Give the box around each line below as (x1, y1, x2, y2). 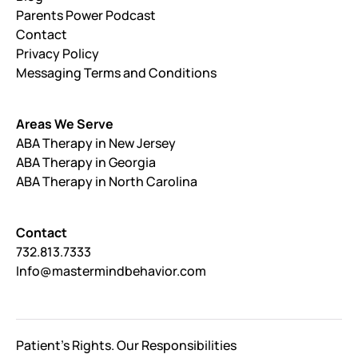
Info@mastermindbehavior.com (16, 261, 206, 280)
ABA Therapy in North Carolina (16, 172, 197, 190)
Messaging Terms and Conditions (16, 63, 217, 82)
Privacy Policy (16, 44, 99, 62)
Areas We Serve (16, 114, 113, 133)
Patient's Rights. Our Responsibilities (16, 336, 237, 354)
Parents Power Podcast (16, 6, 156, 24)
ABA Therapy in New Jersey (16, 133, 176, 152)
